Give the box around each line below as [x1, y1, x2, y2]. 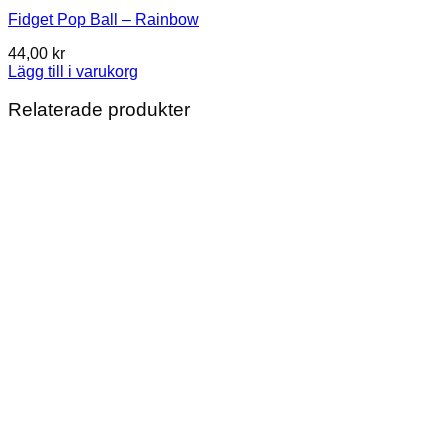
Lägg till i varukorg [8, 62, 138, 80]
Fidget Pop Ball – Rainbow [8, 10, 199, 28]
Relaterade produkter [8, 99, 190, 121]
